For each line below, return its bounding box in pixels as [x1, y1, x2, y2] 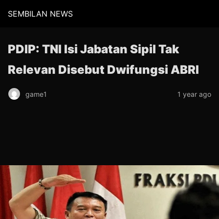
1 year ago [177, 89, 211, 98]
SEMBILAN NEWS [8, 9, 73, 19]
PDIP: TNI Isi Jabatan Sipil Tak [8, 42, 179, 56]
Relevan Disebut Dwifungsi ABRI [8, 63, 199, 77]
